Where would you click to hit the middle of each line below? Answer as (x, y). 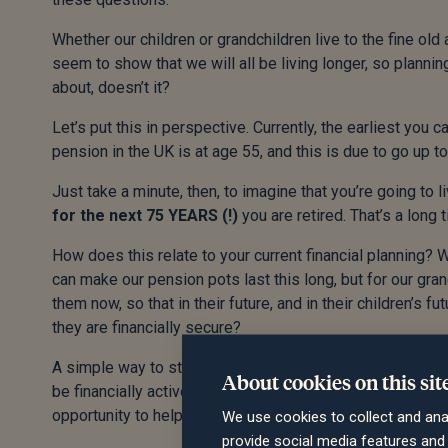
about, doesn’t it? (111, 87)
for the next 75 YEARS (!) (145, 215)
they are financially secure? (146, 327)
